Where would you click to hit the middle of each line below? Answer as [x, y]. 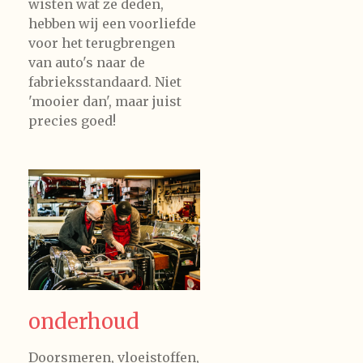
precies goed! [72, 121]
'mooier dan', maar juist [105, 102]
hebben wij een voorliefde [112, 24]
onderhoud [84, 321]
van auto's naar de [87, 63]
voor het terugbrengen [102, 43]
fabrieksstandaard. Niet [107, 82]
